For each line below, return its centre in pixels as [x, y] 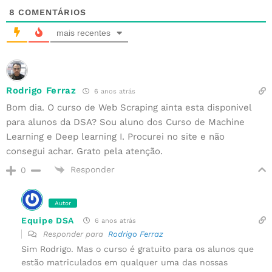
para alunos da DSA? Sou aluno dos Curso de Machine [125, 122]
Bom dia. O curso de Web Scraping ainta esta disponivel [129, 107]
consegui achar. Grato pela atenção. [84, 151]
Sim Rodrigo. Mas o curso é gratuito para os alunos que [138, 249]
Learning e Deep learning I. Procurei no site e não [115, 136]
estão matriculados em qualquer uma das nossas [124, 263]
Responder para [74, 234]
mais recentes [83, 32]
